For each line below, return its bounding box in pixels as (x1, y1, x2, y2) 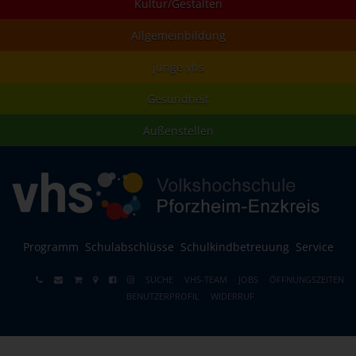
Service (295, 238, 334, 254)
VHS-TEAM (184, 273, 227, 285)
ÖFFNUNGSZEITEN (269, 273, 344, 285)
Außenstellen (142, 123, 214, 139)
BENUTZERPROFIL (126, 289, 199, 302)
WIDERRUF (210, 289, 254, 302)
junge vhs (152, 60, 204, 75)
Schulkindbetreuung (180, 238, 289, 254)
